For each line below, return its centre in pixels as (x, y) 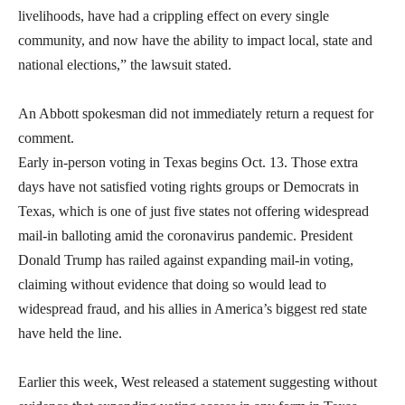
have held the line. (70, 333)
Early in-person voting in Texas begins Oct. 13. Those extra (188, 162)
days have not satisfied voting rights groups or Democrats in (188, 186)
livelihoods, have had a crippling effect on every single (174, 15)
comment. (46, 137)
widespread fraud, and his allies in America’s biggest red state (193, 308)
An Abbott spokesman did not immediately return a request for (196, 113)
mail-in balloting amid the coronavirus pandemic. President (185, 235)
